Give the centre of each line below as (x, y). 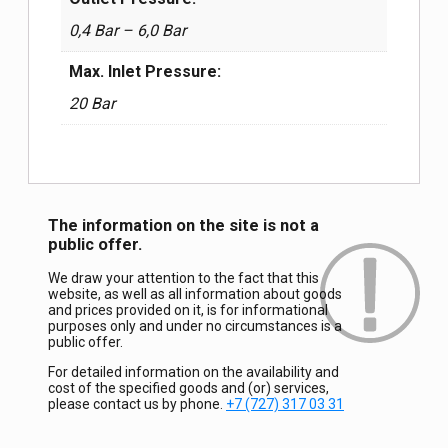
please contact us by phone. (137, 404)
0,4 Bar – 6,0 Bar (127, 31)
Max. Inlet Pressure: (145, 72)
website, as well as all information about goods (195, 294)
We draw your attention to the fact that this (183, 278)
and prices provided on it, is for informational (188, 310)
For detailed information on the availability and (193, 372)
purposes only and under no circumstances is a (195, 326)
